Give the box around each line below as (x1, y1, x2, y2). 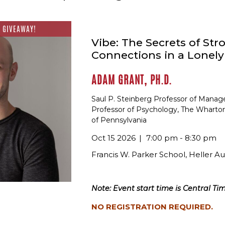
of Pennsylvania (91, 115, 147, 125)
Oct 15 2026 (91, 133, 136, 143)
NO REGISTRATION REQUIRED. (91, 201, 213, 211)
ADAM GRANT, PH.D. (91, 72, 172, 88)
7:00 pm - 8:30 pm (144, 133, 216, 143)
